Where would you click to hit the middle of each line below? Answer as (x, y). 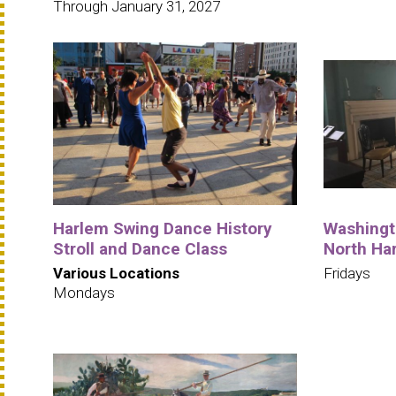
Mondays (84, 292)
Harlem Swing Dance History (163, 228)
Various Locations (116, 273)
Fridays (346, 273)
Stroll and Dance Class (140, 248)
